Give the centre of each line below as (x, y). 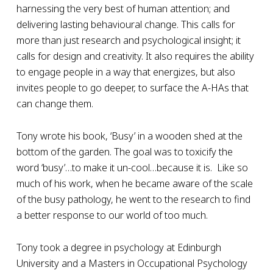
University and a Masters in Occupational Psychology (132, 263)
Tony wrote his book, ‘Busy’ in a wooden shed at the (129, 136)
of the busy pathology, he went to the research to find (133, 199)
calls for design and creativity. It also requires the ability (135, 56)
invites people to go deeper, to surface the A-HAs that (132, 88)
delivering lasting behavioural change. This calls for (126, 24)
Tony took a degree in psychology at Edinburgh (119, 247)
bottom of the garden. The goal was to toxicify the (124, 152)
